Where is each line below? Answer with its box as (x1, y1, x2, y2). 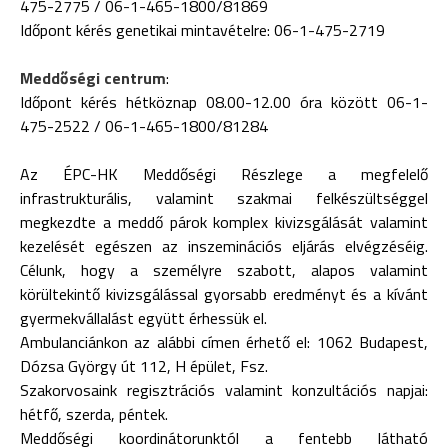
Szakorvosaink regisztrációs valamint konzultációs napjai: (20, 378, 428, 402)
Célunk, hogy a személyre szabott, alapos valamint (20, 258, 428, 282)
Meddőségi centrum (20, 66, 166, 90)
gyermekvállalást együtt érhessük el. (20, 306, 267, 330)
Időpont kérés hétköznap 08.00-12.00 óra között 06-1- (20, 90, 428, 114)
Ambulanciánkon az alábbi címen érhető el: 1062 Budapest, (20, 330, 428, 354)
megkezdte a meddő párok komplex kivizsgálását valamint (20, 210, 428, 234)
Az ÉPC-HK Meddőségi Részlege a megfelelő (20, 162, 428, 186)
